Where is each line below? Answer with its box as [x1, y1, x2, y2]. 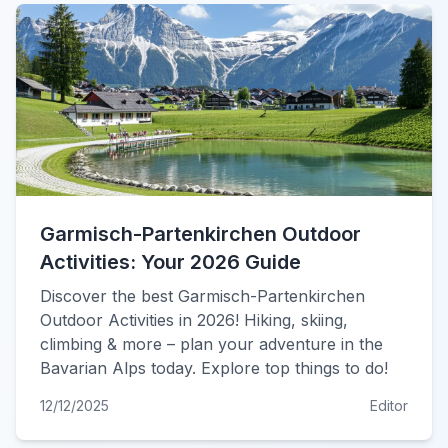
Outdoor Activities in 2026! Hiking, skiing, [40, 310, 348, 330]
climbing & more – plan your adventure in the [40, 334, 383, 354]
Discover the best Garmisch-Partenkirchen [40, 286, 365, 306]
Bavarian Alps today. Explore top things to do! [40, 358, 388, 378]
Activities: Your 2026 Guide [40, 250, 301, 274]
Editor [370, 397, 408, 414]
